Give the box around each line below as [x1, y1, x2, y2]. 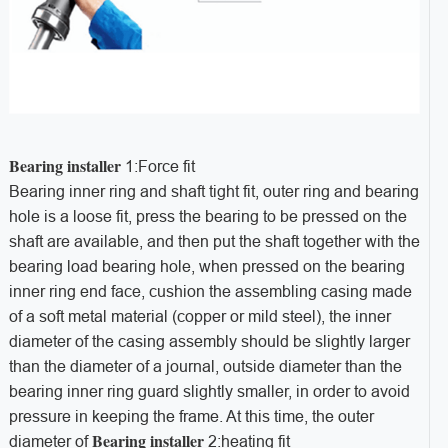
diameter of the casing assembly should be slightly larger [8, 333, 410, 351]
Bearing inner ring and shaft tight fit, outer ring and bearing [8, 183, 419, 201]
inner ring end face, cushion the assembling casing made [8, 283, 412, 301]
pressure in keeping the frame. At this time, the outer [8, 408, 374, 426]
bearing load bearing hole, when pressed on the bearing [8, 258, 405, 276]
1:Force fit [120, 158, 195, 176]
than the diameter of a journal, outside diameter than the [8, 358, 402, 376]
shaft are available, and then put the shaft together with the [8, 233, 420, 251]
